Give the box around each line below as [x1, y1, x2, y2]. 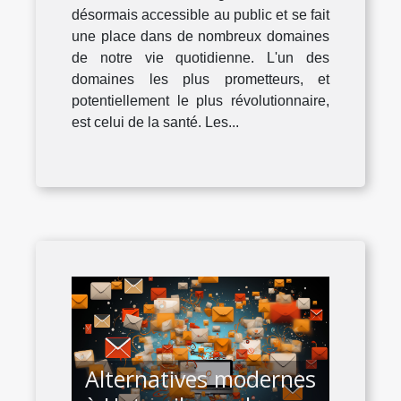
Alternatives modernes [85, 363, 316, 395]
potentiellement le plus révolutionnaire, [72, 92, 329, 108]
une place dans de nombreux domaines [72, 28, 329, 44]
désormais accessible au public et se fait [72, 6, 329, 22]
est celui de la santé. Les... [72, 114, 239, 130]
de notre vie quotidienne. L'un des [72, 49, 329, 65]
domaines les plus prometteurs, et [72, 71, 329, 87]
